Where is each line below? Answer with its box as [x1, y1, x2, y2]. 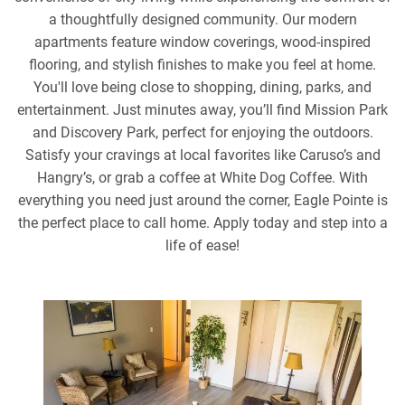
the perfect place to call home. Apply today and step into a [17, 214, 388, 231]
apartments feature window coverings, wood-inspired [34, 33, 371, 51]
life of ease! [165, 237, 240, 254]
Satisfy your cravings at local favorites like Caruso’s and [24, 146, 381, 164]
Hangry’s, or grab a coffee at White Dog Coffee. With [37, 169, 368, 186]
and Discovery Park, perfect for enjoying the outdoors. [32, 124, 373, 141]
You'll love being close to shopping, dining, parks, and [33, 79, 372, 96]
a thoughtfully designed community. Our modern [48, 11, 357, 28]
